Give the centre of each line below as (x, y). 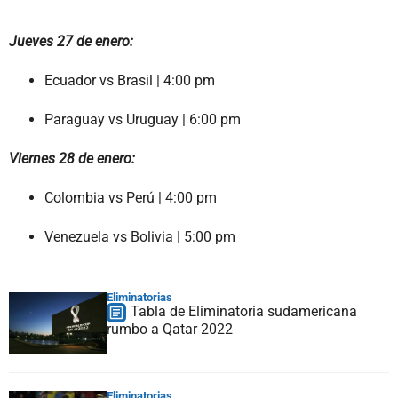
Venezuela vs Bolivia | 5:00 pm (140, 236)
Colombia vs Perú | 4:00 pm (131, 197)
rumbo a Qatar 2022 (170, 329)
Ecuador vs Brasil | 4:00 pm (130, 80)
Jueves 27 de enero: (71, 41)
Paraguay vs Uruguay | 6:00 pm (143, 119)
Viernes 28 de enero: (72, 158)
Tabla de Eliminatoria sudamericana (244, 311)
